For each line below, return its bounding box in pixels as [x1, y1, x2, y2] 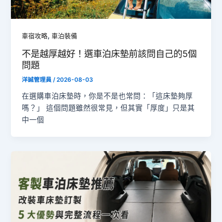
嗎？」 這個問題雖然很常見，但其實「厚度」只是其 [22, 104, 195, 113]
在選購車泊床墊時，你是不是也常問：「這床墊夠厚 [22, 92, 193, 101]
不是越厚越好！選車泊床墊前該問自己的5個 [22, 48, 197, 59]
